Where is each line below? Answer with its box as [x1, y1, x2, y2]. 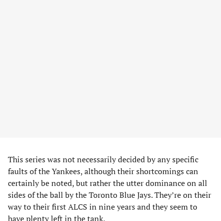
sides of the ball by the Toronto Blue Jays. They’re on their [8, 189, 211, 200]
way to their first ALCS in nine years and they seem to [8, 201, 197, 212]
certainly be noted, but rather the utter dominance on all [8, 177, 207, 188]
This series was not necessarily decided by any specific [8, 153, 198, 165]
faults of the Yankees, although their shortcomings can [8, 165, 198, 177]
